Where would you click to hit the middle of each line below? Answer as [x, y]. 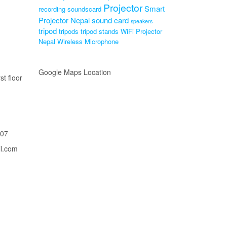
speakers [142, 21]
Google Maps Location [75, 72]
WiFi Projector [141, 31]
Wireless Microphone [88, 41]
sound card [110, 20]
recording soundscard [70, 9]
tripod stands [100, 31]
